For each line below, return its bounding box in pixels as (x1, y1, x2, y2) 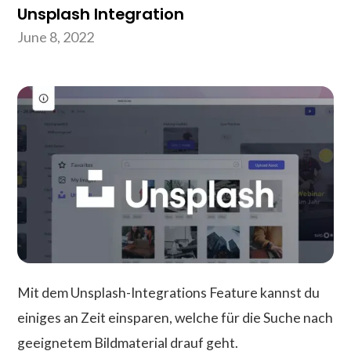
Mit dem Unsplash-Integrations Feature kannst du (17, 284, 320, 302)
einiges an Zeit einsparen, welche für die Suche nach (17, 309, 334, 327)
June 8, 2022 (17, 28, 95, 46)
